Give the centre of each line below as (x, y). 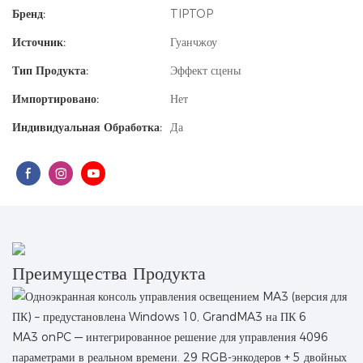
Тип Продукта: (50, 70)
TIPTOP (192, 14)
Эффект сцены (205, 70)
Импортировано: (56, 99)
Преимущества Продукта (109, 274)
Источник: (39, 42)
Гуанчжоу (194, 42)
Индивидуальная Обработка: (87, 127)
